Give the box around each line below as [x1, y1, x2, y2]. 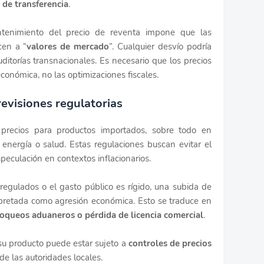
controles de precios [128, 237, 212, 249]
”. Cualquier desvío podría [109, 40, 212, 52]
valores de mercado [27, 40, 110, 52]
